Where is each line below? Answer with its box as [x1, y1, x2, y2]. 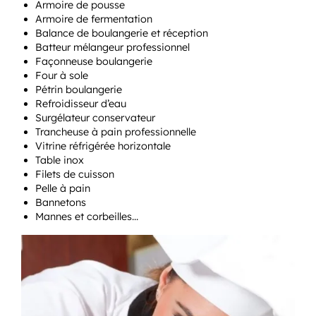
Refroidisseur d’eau [35, 97, 126, 110]
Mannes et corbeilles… [35, 209, 138, 223]
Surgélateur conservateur [35, 111, 155, 124]
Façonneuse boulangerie [35, 54, 152, 68]
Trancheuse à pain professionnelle [35, 125, 196, 138]
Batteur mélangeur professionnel [35, 40, 190, 54]
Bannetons [35, 195, 86, 209]
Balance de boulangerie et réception [35, 26, 208, 39]
